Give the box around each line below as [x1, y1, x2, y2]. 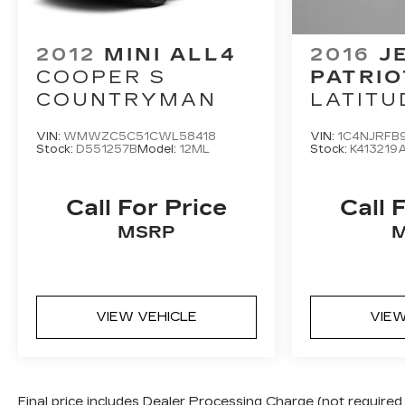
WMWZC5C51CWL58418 [63, 130, 216, 144]
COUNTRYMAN [36, 89, 217, 111]
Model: [137, 143, 179, 156]
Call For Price [66, 195, 228, 221]
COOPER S [36, 66, 166, 89]
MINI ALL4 [104, 43, 237, 66]
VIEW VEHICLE [96, 309, 198, 325]
